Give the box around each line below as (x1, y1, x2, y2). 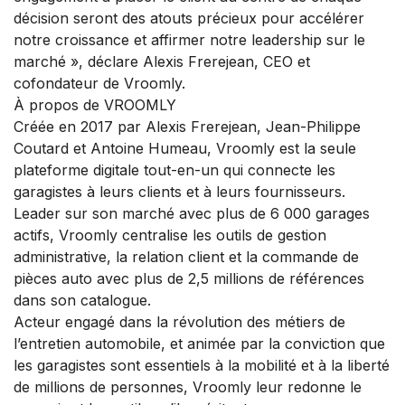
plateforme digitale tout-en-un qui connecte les (14, 161, 335, 180)
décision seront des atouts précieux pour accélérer (14, 9, 364, 28)
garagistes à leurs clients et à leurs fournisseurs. (14, 183, 345, 202)
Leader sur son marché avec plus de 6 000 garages (14, 204, 370, 223)
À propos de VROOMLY (14, 96, 176, 115)
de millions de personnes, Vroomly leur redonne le (14, 378, 362, 397)
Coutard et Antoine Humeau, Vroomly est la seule (14, 139, 356, 158)
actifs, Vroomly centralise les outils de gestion (14, 226, 326, 245)
